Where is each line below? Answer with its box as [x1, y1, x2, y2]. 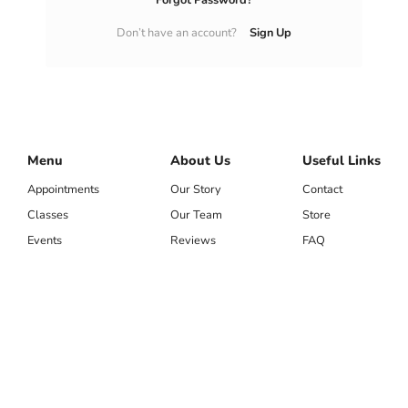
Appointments [136, 329, 227, 350]
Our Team [315, 361, 381, 382]
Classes [136, 361, 188, 382]
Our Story [315, 329, 380, 350]
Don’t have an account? [247, 133, 398, 154]
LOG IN [332, 34, 382, 55]
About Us [315, 291, 391, 314]
